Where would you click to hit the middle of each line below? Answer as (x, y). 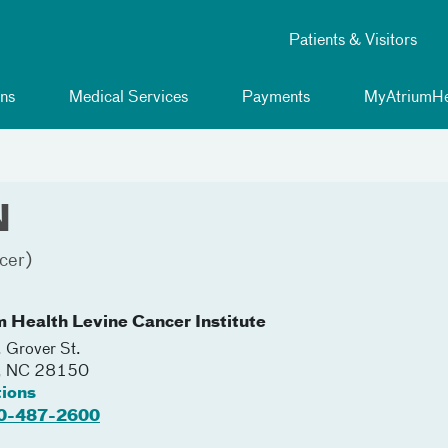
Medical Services (126, 98)
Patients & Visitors (353, 41)
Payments (274, 98)
